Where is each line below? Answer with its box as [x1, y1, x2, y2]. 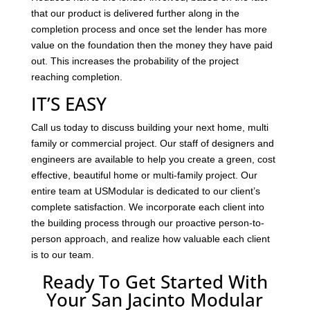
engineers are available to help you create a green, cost [30, 153, 275, 165]
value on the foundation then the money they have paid [30, 39, 273, 51]
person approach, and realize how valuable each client [30, 232, 270, 244]
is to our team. [30, 248, 94, 260]
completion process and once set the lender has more [30, 23, 267, 35]
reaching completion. [30, 71, 122, 82]
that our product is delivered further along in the [30, 7, 239, 19]
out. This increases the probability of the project [30, 55, 239, 66]
